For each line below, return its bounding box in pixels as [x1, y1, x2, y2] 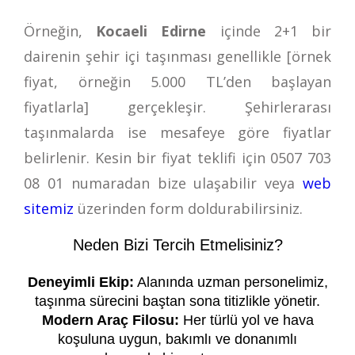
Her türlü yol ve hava [178, 311, 314, 328]
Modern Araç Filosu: [41, 311, 179, 328]
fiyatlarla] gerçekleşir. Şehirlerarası [24, 97, 331, 116]
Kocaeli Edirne [96, 21, 220, 40]
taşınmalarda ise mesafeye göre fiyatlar [24, 122, 331, 142]
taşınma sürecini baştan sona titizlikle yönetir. [35, 292, 320, 309]
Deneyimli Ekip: [27, 273, 134, 290]
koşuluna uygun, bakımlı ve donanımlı [58, 330, 297, 347]
